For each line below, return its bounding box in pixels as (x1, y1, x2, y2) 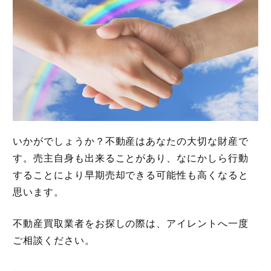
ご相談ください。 (12, 235, 95, 246)
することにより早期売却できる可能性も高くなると (12, 170, 249, 181)
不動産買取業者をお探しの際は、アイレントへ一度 (12, 218, 249, 229)
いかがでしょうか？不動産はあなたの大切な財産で (12, 136, 249, 147)
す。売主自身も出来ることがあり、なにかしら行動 (12, 153, 249, 164)
